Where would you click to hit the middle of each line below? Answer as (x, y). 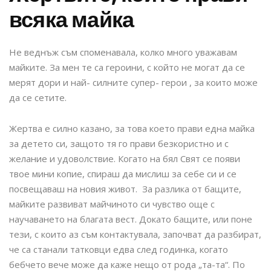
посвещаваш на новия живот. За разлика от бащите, (125, 189)
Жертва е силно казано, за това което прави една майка (132, 129)
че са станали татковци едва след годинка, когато (119, 250)
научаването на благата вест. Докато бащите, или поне (131, 219)
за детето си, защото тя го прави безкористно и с (119, 144)
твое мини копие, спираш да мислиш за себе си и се (123, 174)
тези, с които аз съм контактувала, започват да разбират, (135, 234)
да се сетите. (38, 98)
